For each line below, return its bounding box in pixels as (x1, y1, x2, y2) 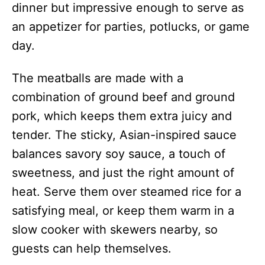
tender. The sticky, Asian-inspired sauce (12, 128, 237, 142)
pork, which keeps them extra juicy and (12, 109, 232, 123)
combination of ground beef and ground (12, 90, 235, 104)
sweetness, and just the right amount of (12, 166, 234, 180)
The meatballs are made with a (12, 71, 183, 85)
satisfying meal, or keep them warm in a (12, 203, 234, 218)
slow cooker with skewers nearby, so (12, 222, 218, 237)
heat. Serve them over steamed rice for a (12, 185, 241, 199)
